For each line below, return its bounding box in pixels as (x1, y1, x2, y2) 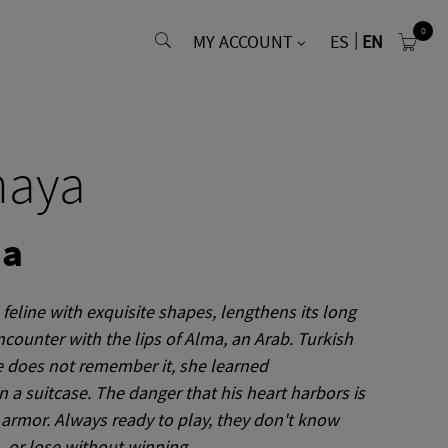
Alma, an (180, 327, 250, 351)
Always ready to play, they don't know (54, 408, 339, 432)
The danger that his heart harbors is (95, 381, 365, 405)
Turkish (297, 327, 353, 351)
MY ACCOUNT (193, 29, 293, 53)
